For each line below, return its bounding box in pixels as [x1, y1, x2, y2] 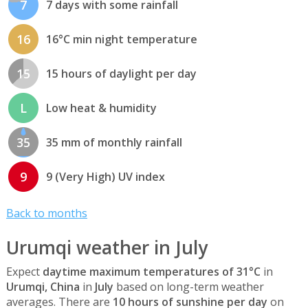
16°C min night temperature [45, 31, 197, 47]
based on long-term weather [113, 279, 264, 295]
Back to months [5, 206, 87, 221]
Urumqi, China [5, 279, 80, 295]
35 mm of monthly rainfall [45, 134, 182, 150]
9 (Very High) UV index [45, 168, 165, 184]
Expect [5, 264, 43, 280]
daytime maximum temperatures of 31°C [42, 264, 261, 280]
